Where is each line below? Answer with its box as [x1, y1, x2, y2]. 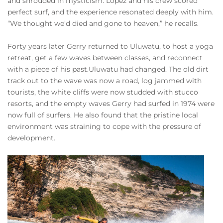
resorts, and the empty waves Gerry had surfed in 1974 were [7, 99, 215, 108]
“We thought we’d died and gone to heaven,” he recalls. [7, 19, 199, 28]
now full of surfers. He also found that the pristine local [7, 111, 198, 119]
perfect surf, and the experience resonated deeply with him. [7, 7, 214, 16]
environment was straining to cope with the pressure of [7, 122, 201, 131]
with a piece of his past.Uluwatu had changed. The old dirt [7, 65, 209, 74]
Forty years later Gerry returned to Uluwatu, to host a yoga [7, 42, 213, 51]
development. [7, 133, 55, 142]
